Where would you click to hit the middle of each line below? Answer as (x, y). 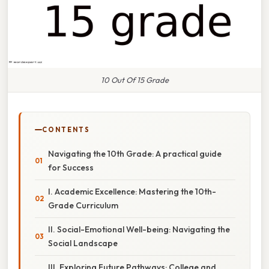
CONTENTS (66, 129)
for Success (71, 167)
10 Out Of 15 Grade (134, 80)
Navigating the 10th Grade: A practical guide (135, 153)
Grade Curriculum (83, 205)
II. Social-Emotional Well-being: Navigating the (139, 229)
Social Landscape (83, 243)
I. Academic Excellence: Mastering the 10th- (132, 191)
